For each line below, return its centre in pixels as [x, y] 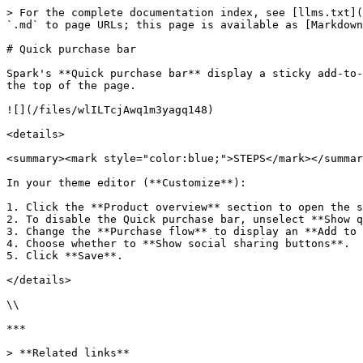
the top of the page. [71, 85]
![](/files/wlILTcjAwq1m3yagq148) [110, 110]
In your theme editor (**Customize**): [126, 183]
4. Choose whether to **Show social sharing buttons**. [178, 243]
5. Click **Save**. [65, 256]
